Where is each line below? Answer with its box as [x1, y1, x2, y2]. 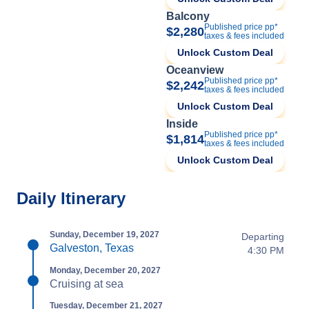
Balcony [166, 10, 210, 22]
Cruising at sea [50, 277, 123, 290]
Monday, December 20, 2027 [50, 265, 161, 275]
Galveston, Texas [50, 241, 134, 254]
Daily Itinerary [17, 188, 126, 208]
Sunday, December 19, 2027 [50, 229, 159, 239]
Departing [241, 230, 284, 242]
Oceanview [166, 63, 223, 76]
